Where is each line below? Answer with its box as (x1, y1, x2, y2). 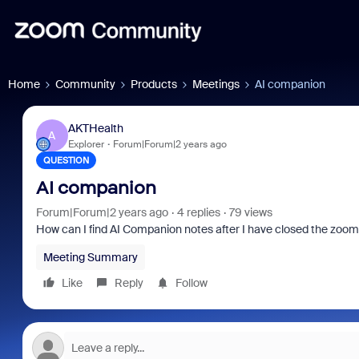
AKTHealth (67, 120, 123, 135)
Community (55, 77, 115, 91)
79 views (228, 205, 272, 220)
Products (131, 77, 177, 91)
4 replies (176, 205, 220, 220)
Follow (175, 276, 208, 290)
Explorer (67, 137, 104, 151)
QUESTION (42, 155, 89, 166)
